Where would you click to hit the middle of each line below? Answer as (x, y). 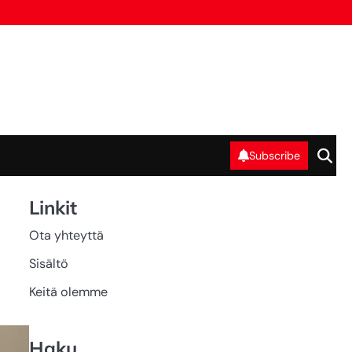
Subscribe (275, 155)
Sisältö (48, 264)
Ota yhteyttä (66, 235)
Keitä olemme (68, 292)
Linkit (53, 207)
